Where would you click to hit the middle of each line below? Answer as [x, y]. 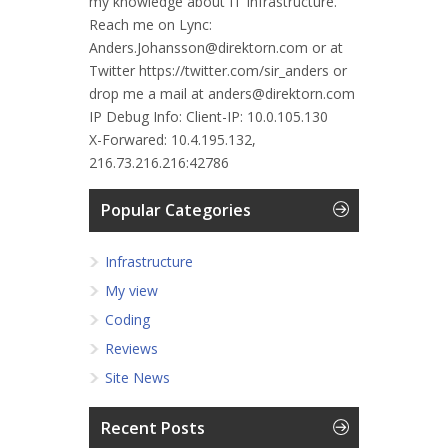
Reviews [131, 348]
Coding [127, 319]
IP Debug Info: [135, 116]
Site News [137, 377]
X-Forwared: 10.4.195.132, [172, 139]
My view [131, 290]
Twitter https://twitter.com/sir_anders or [218, 70]
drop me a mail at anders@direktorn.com [222, 93]
